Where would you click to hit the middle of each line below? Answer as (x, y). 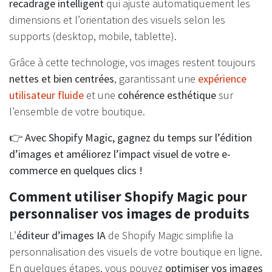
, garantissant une (156, 79)
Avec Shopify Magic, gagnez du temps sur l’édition (138, 138)
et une (101, 95)
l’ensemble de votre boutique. (77, 112)
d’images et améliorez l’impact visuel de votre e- (120, 154)
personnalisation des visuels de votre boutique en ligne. (136, 252)
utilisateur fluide (46, 95)
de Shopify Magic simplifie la (169, 236)
